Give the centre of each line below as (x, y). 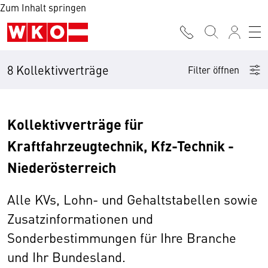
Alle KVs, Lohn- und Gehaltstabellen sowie (133, 199)
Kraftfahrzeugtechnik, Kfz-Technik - (121, 146)
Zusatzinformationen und (80, 218)
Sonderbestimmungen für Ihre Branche (122, 237)
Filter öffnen (214, 69)
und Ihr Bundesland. (66, 257)
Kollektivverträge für (75, 124)
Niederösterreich (62, 167)
